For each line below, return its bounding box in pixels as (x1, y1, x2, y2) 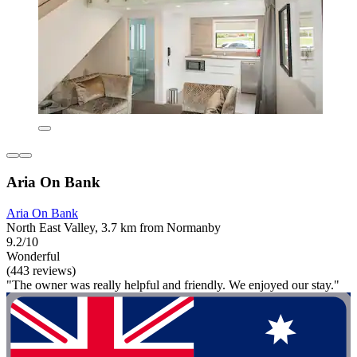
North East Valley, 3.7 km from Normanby (6, 220, 221, 234)
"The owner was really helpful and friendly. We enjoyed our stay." (6, 277, 339, 292)
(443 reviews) (6, 263, 76, 277)
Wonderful (6, 249, 60, 263)
